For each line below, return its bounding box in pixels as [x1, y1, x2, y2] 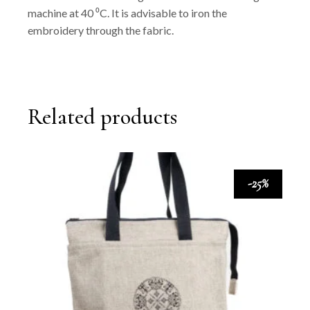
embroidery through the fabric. [28, 23, 174, 37]
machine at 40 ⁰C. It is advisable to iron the [28, 6, 228, 19]
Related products [28, 102, 178, 130]
